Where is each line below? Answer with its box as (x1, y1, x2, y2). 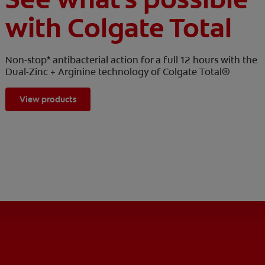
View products (20, 94, 77, 105)
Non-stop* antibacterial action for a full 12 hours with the (5, 54, 258, 67)
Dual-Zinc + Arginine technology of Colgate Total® (5, 66, 231, 79)
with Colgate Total (5, 11, 232, 46)
